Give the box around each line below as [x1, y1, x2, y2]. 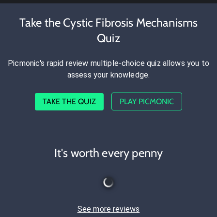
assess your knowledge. [67, 70, 150, 80]
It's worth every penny [54, 146, 163, 160]
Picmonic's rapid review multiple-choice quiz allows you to [8, 59, 209, 68]
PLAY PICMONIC [120, 97, 174, 107]
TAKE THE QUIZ [43, 97, 96, 107]
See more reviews [77, 204, 140, 214]
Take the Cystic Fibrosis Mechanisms [19, 15, 198, 30]
